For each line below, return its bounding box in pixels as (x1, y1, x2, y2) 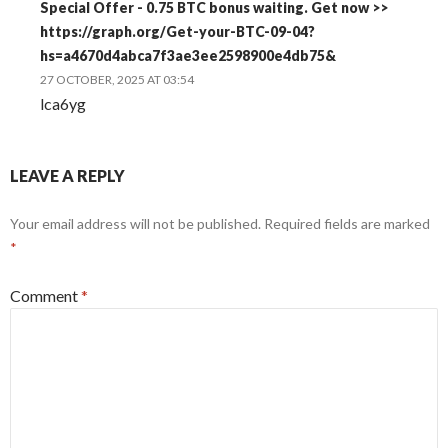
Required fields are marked (264, 214, 430, 232)
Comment (10, 285, 81, 305)
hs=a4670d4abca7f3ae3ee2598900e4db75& (40, 46, 336, 64)
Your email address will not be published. (10, 214, 261, 232)
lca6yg (40, 93, 86, 113)
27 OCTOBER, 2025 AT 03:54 (40, 71, 194, 87)
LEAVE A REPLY (10, 165, 125, 185)
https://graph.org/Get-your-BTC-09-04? (40, 22, 315, 40)
